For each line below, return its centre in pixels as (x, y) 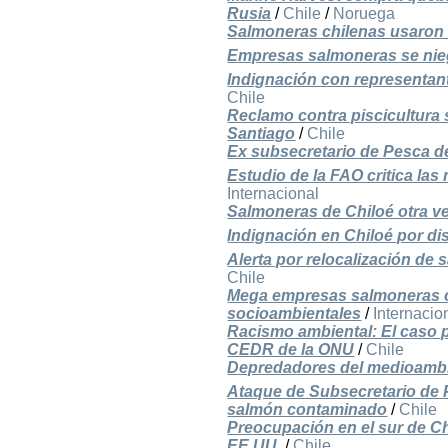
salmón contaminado (307, 410)
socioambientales (294, 314)
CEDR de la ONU (291, 350)
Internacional (273, 194)
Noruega (364, 14)
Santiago (261, 134)
